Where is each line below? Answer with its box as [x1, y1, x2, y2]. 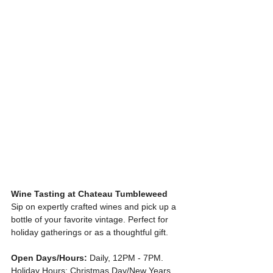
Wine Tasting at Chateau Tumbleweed [11, 189, 168, 199]
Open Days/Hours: [11, 253, 87, 263]
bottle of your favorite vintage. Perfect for [11, 214, 171, 224]
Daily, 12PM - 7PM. [87, 253, 166, 263]
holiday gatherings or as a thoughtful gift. [11, 227, 168, 237]
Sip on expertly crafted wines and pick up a [11, 202, 179, 211]
